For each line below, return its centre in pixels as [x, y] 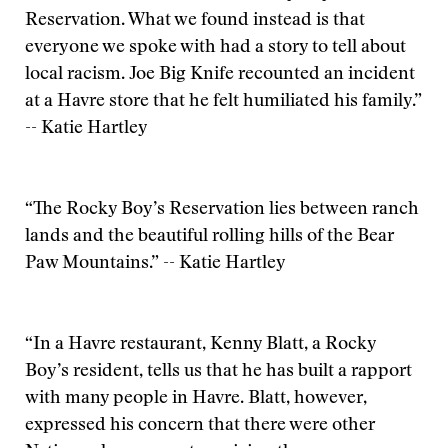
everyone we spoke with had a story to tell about [215, 48]
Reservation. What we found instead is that [195, 21]
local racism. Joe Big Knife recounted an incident [220, 75]
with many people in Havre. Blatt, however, [196, 399]
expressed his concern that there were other [200, 426]
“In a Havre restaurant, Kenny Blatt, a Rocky [200, 345]
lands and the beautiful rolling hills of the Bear [209, 237]
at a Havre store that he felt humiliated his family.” [223, 102]
